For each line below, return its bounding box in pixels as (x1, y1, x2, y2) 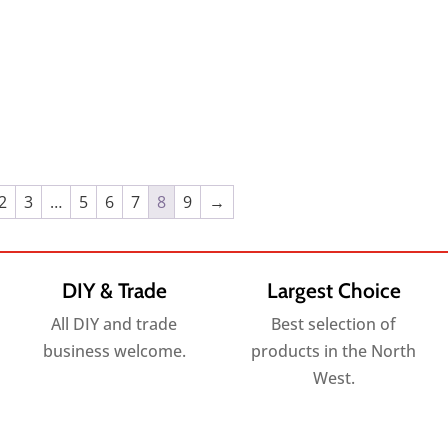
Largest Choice (266, 278, 401, 304)
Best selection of (271, 313, 397, 336)
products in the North (251, 340, 417, 363)
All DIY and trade (51, 313, 178, 336)
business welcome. (42, 340, 186, 363)
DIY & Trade (61, 278, 167, 304)
